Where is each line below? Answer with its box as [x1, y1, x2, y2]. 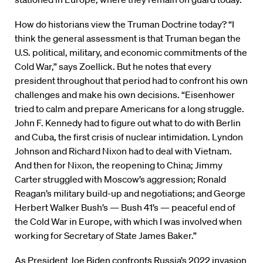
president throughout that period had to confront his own [15, 75, 248, 87]
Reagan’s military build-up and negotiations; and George [15, 187, 245, 200]
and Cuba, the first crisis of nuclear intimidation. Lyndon [15, 131, 243, 143]
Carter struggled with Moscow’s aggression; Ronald [15, 173, 226, 186]
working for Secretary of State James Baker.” [15, 230, 197, 242]
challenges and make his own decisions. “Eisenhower [15, 89, 235, 101]
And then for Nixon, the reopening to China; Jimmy [15, 159, 222, 171]
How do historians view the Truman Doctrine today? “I [15, 18, 234, 31]
